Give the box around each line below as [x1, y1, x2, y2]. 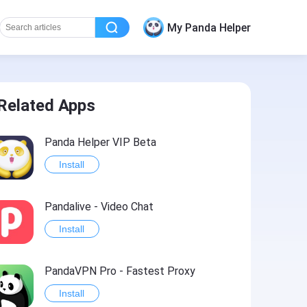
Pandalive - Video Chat [44, 200, 153, 213]
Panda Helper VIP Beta [44, 136, 156, 149]
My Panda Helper [167, 21, 251, 34]
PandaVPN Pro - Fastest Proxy [44, 265, 195, 278]
